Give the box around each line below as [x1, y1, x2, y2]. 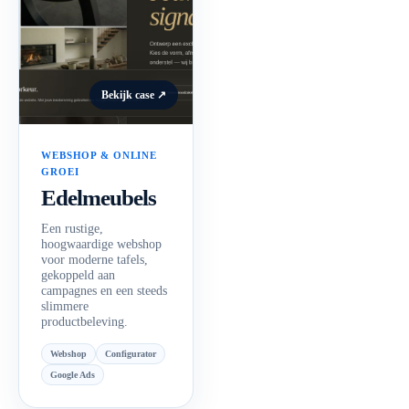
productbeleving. [41, 314, 128, 330]
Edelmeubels [41, 185, 157, 211]
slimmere [41, 299, 89, 314]
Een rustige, [41, 221, 103, 236]
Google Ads [50, 369, 95, 380]
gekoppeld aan [41, 267, 115, 283]
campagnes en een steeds [41, 283, 167, 299]
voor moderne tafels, [41, 252, 148, 267]
